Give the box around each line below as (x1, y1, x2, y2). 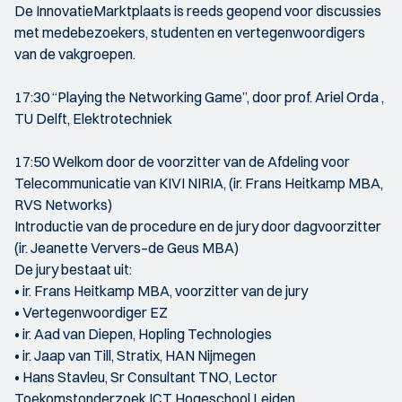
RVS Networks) (14, 195, 112, 214)
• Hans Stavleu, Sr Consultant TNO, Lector (14, 367, 277, 386)
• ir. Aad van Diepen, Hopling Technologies (14, 324, 272, 343)
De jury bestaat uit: (14, 259, 132, 278)
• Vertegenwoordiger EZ (14, 302, 168, 321)
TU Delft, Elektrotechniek (14, 109, 172, 127)
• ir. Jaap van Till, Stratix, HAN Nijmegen (14, 345, 256, 364)
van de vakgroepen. (14, 44, 135, 63)
